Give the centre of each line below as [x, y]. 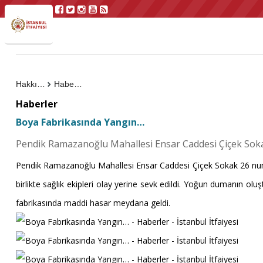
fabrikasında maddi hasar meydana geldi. [93, 203]
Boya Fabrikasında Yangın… [80, 122]
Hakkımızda [41, 84]
